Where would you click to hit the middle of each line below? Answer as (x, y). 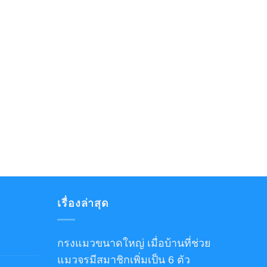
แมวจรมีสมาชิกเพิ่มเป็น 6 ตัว (124, 260)
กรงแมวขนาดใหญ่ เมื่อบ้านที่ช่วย (134, 243)
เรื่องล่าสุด (83, 203)
